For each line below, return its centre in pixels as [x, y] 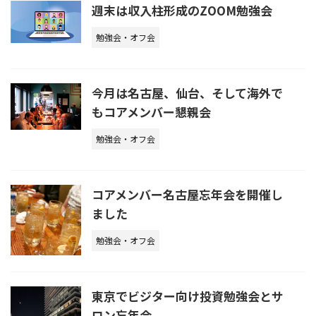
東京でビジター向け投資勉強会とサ [188, 296]
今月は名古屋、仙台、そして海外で [187, 92]
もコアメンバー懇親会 [151, 111]
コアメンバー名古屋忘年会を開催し [187, 194]
